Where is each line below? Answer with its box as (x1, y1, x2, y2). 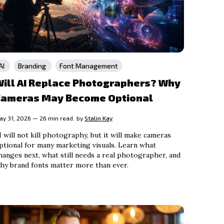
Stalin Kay (84, 114, 113, 122)
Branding (18, 61, 48, 70)
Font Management (59, 61, 118, 70)
